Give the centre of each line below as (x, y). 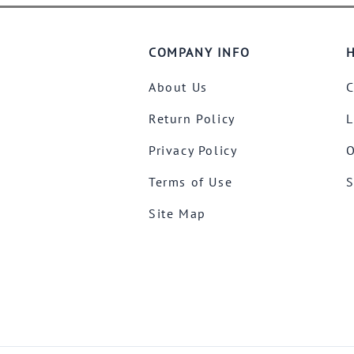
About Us (178, 87)
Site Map (177, 213)
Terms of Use (191, 181)
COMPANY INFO (200, 52)
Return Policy (192, 118)
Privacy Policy (193, 150)
